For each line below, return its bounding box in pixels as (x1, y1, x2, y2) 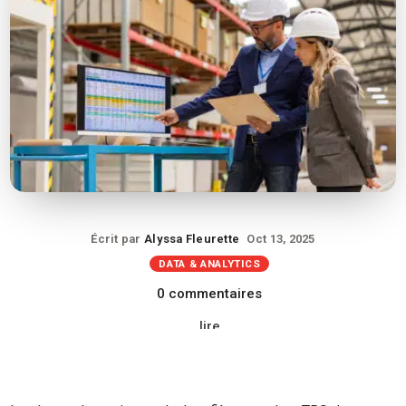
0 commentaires (157, 285, 263, 303)
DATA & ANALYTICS (159, 256, 261, 270)
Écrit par (91, 231, 145, 246)
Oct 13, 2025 (246, 231, 315, 246)
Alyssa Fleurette (144, 231, 240, 246)
